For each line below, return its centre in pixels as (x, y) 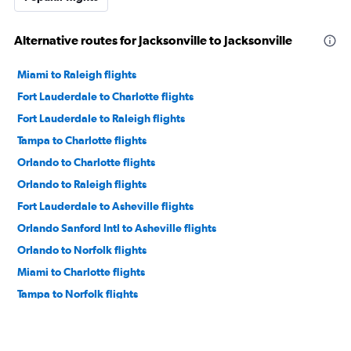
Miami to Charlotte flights (81, 271)
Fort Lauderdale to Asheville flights (105, 206)
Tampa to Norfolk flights (78, 293)
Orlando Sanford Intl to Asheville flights (117, 228)
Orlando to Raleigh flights (82, 184)
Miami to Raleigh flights (77, 74)
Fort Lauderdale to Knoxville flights (106, 337)
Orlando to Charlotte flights (86, 162)
